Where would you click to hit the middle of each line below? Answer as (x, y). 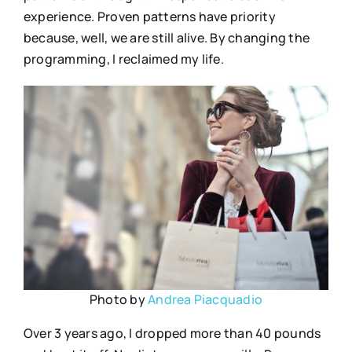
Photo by (119, 300)
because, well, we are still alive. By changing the (166, 38)
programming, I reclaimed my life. (123, 59)
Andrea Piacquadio (205, 300)
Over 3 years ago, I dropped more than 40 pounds (172, 334)
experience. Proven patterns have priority (149, 17)
